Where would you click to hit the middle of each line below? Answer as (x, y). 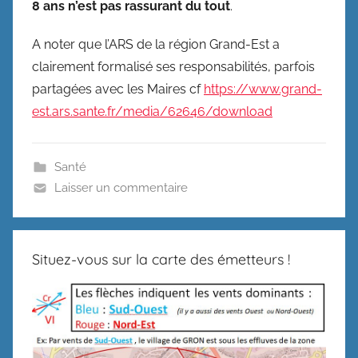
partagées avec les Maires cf (118, 89)
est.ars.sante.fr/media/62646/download (152, 111)
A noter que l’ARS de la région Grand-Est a (156, 44)
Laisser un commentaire (121, 187)
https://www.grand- (263, 89)
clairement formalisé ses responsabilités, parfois (173, 66)
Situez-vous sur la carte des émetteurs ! (161, 259)
